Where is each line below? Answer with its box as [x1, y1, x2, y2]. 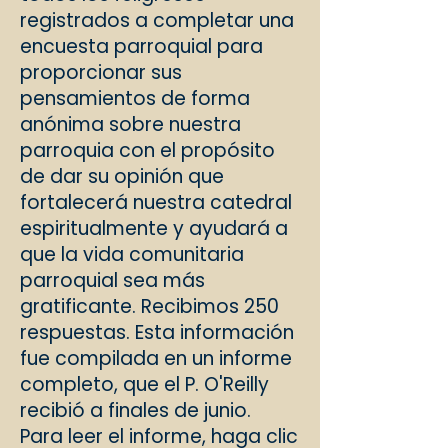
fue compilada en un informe [20, 345, 292, 372]
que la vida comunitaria [20, 241, 244, 268]
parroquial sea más [20, 267, 205, 294]
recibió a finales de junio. [20, 397, 251, 424]
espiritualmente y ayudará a [20, 215, 288, 242]
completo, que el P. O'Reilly [20, 371, 269, 398]
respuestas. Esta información [20, 319, 294, 346]
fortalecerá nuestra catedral [20, 189, 292, 216]
